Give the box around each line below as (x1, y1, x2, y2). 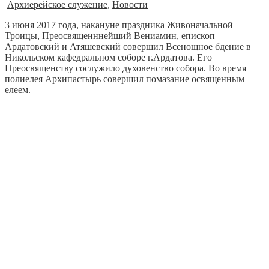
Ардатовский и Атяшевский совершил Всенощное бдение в (5, 41, 251, 52)
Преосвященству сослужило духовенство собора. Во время (5, 62, 246, 73)
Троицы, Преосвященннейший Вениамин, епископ (5, 30, 215, 41)
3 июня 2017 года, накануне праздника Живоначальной (5, 19, 233, 30)
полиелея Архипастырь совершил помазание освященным (5, 73, 244, 84)
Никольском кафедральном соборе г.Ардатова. (5, 52, 195, 62)
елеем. (5, 84, 31, 95)
